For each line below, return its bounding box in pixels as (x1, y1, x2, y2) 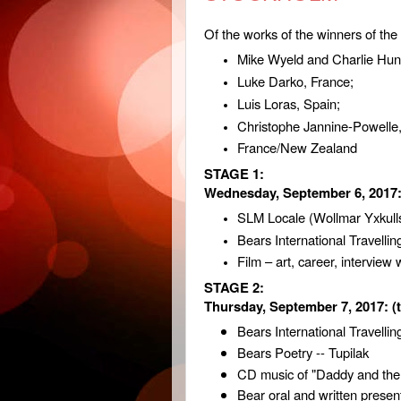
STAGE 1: (204, 163, 264, 183)
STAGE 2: (204, 277, 264, 297)
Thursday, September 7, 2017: (204, 295, 392, 316)
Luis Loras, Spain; (237, 93, 341, 113)
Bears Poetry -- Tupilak (237, 343, 373, 363)
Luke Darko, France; (237, 72, 354, 91)
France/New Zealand (237, 138, 358, 158)
